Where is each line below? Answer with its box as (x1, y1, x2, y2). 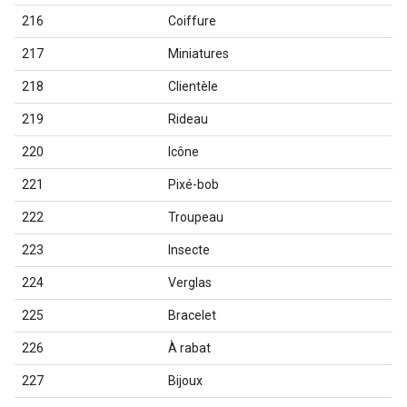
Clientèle (168, 79, 218, 94)
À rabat (168, 341, 211, 355)
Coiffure (168, 14, 216, 28)
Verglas (168, 275, 212, 290)
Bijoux (168, 373, 203, 388)
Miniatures (168, 46, 229, 61)
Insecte (168, 243, 210, 257)
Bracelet (168, 308, 216, 323)
